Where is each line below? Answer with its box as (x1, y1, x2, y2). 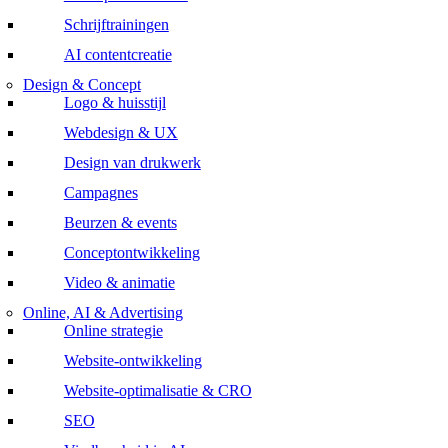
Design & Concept (22, 75, 141, 93)
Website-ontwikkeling (63, 351, 202, 369)
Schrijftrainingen (63, 15, 169, 33)
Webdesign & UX (63, 123, 178, 141)
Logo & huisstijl (63, 93, 166, 111)
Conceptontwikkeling (63, 243, 200, 261)
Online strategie (63, 321, 163, 339)
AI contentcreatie (63, 45, 172, 63)
